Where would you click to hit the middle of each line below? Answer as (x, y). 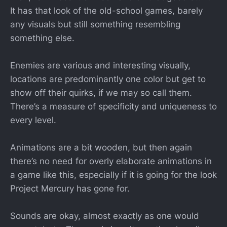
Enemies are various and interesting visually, (100, 65)
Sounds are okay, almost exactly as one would (105, 216)
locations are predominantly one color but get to (108, 79)
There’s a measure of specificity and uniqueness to (113, 106)
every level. (33, 120)
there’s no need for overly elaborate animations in (111, 161)
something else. (42, 38)
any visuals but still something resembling (95, 24)
